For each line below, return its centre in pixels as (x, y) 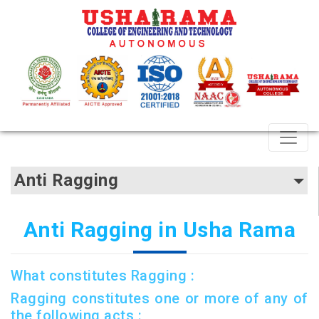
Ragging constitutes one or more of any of (159, 298)
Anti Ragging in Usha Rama (159, 229)
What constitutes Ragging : (103, 275)
